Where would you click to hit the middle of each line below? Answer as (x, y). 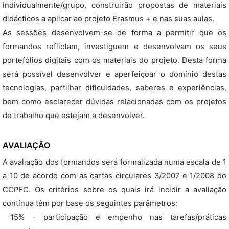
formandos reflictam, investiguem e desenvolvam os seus (114, 47)
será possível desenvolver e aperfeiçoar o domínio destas (114, 74)
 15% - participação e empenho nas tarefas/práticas (114, 217)
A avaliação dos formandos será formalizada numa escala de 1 (114, 162)
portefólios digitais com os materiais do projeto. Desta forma (114, 60)
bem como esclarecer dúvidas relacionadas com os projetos (114, 102)
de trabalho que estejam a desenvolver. (74, 116)
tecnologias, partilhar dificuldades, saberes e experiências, (114, 88)
